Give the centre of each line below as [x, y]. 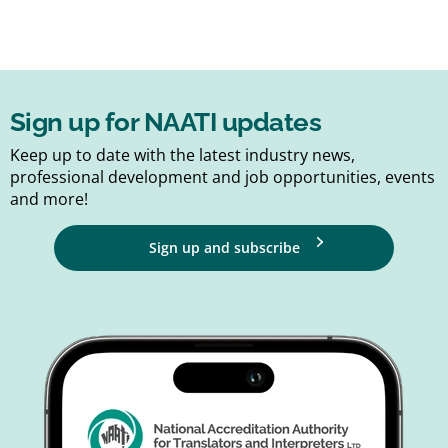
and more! [49, 199]
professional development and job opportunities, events [222, 177]
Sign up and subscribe [224, 247]
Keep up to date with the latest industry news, [182, 155]
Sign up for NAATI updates [165, 122]
